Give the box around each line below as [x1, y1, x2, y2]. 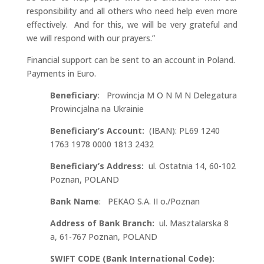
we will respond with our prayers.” [26, 32, 155, 44]
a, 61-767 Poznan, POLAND [49, 230, 157, 242]
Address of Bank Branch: [49, 217, 154, 229]
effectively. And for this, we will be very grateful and [26, 18, 238, 30]
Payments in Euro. [26, 67, 96, 79]
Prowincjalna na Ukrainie [49, 103, 144, 114]
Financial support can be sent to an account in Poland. [26, 54, 237, 65]
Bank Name [49, 195, 99, 207]
